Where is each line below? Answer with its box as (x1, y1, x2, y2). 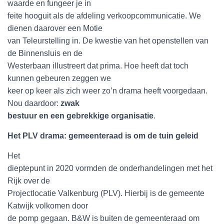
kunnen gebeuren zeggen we (7, 74, 111, 82)
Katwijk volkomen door (7, 201, 88, 210)
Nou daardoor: (7, 99, 60, 107)
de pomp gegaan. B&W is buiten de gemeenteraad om (7, 214, 199, 222)
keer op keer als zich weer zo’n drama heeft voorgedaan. (7, 86, 207, 95)
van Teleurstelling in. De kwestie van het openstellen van (7, 36, 208, 45)
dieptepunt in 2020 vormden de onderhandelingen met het (7, 164, 212, 172)
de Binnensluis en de (7, 49, 82, 57)
